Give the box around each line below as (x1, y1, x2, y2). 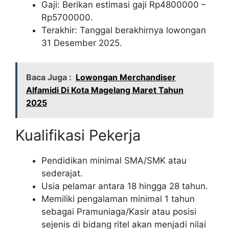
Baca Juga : (26, 72, 72, 83)
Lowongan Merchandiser (76, 72, 176, 83)
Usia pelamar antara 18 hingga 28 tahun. (41, 181, 208, 192)
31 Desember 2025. (41, 37, 122, 48)
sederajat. (41, 168, 83, 179)
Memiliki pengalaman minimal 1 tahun (41, 194, 195, 204)
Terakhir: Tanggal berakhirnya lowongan (41, 25, 206, 35)
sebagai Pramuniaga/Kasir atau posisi (41, 207, 196, 217)
